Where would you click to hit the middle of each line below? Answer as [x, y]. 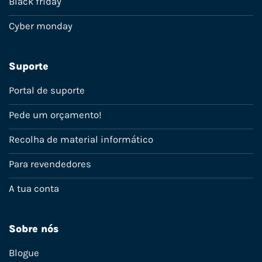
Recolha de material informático [81, 139]
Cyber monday [41, 26]
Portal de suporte [47, 90]
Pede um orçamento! [55, 115]
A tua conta [34, 188]
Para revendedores [50, 164]
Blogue [24, 253]
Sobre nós [34, 228]
